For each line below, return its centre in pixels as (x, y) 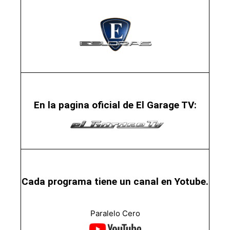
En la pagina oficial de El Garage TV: (115, 105)
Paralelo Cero (115, 213)
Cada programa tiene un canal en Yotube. (115, 181)
